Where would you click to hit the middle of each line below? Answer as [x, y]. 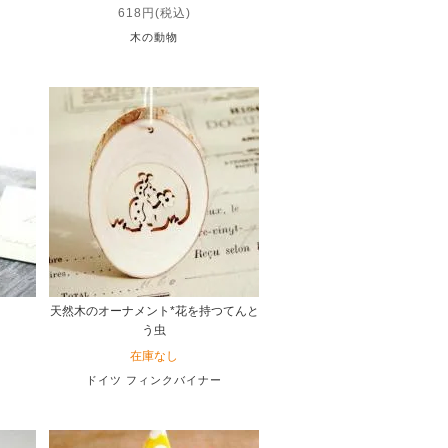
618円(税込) [154, 12]
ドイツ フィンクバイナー [154, 379]
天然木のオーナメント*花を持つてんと [154, 310]
